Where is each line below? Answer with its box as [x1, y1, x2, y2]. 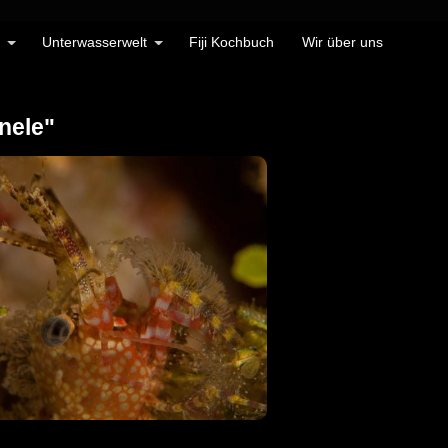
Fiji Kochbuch [189, 34, 274, 50]
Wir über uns [302, 34, 383, 50]
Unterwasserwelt [42, 34, 147, 50]
